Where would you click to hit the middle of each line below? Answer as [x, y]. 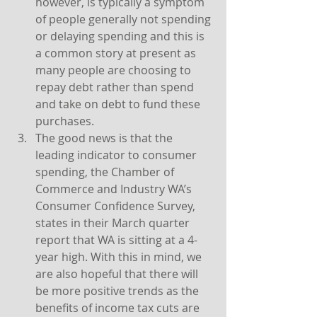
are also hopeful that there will [118, 274]
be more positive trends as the [119, 291]
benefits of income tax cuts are [119, 308]
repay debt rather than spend [116, 87]
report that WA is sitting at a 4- [116, 240]
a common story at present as [117, 53]
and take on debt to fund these [119, 104]
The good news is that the [105, 138]
